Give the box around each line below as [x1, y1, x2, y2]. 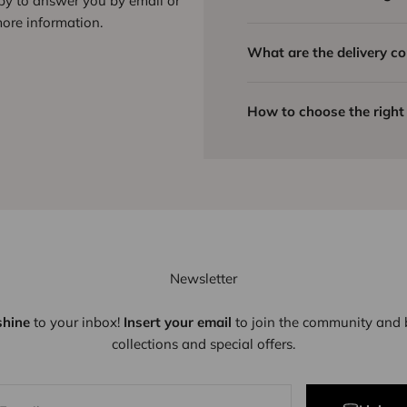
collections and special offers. [112, 334, 295, 352]
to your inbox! [29, 313, 124, 331]
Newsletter [170, 269, 237, 287]
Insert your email [123, 313, 232, 331]
